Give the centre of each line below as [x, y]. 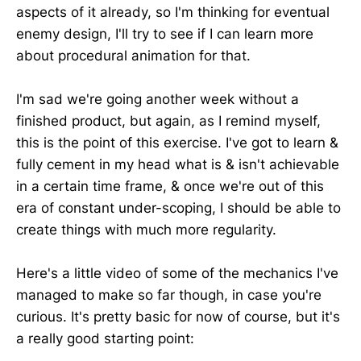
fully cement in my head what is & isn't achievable [178, 164]
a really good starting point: [105, 339]
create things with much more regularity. [146, 229]
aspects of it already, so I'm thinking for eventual [173, 12]
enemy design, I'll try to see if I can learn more [165, 33]
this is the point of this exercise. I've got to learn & [177, 142]
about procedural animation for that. [133, 55]
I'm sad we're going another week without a [158, 99]
